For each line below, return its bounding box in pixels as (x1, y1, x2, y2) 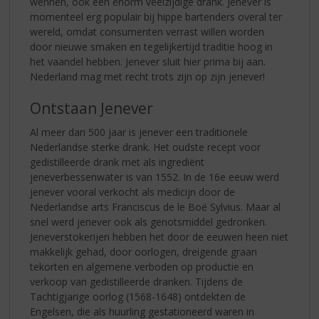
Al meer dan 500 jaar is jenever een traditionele (30, 125, 249, 140)
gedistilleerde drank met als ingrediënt (30, 155, 205, 169)
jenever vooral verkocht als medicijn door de (30, 185, 236, 199)
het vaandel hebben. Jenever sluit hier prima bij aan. (30, 55, 266, 69)
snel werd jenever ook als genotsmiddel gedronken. (30, 215, 268, 229)
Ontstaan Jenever (30, 98, 154, 119)
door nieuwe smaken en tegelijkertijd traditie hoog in (30, 40, 273, 54)
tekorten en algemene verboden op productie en (30, 260, 254, 274)
